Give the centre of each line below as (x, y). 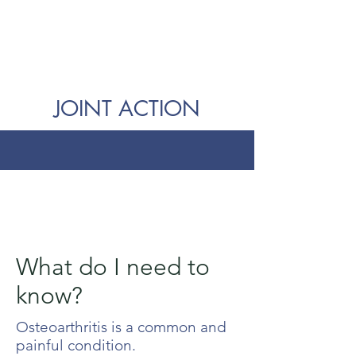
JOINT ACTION (127, 108)
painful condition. (76, 345)
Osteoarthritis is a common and (121, 327)
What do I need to (113, 267)
